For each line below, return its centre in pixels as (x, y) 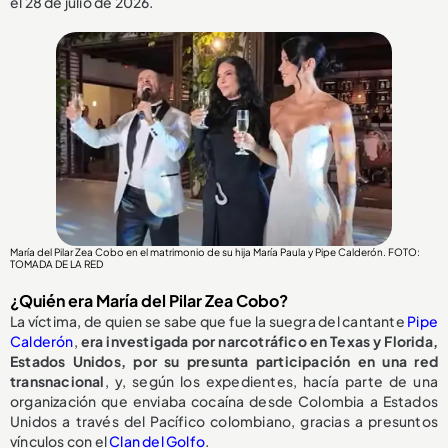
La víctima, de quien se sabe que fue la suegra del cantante (209, 321)
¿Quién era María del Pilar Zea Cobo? (149, 301)
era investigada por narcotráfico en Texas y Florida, (259, 341)
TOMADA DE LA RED (56, 264)
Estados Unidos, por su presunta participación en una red (224, 361)
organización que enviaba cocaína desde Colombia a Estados (224, 401)
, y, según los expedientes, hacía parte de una (271, 381)
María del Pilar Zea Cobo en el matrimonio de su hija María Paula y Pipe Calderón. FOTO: (215, 252)
